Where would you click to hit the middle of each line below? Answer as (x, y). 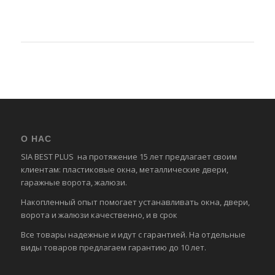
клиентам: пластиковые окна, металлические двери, (124, 170)
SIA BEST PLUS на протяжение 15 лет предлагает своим (129, 157)
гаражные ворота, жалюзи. (74, 183)
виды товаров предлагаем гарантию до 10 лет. (113, 248)
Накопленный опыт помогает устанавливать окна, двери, (135, 202)
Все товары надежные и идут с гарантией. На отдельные (133, 235)
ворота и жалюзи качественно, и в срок (99, 215)
